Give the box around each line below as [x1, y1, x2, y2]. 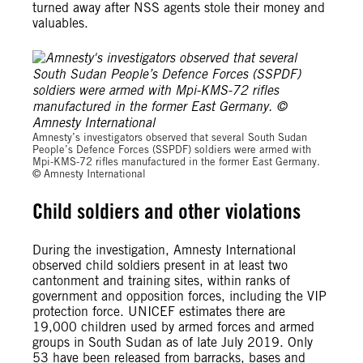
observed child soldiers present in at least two [32, 258, 288, 273]
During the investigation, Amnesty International [32, 242, 296, 258]
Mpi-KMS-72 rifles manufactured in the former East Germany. [32, 156, 320, 168]
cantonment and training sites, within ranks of [32, 273, 290, 288]
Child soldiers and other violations [32, 198, 301, 224]
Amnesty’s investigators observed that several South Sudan [32, 131, 307, 143]
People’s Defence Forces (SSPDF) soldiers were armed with [32, 143, 311, 156]
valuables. [32, 15, 88, 31]
